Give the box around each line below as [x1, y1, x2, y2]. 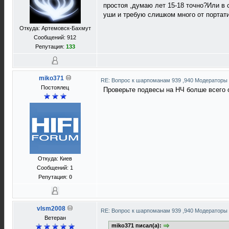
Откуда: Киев [38, 155, 72, 162]
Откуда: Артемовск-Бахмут [19, 25, 91, 31]
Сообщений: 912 [34, 34, 76, 40]
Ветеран [44, 215, 66, 221]
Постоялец [41, 84, 69, 90]
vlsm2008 [37, 205, 65, 212]
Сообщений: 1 [37, 165, 73, 171]
